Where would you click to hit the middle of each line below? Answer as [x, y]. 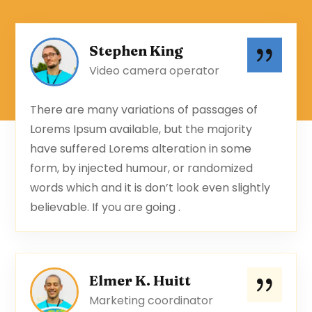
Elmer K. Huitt [140, 280]
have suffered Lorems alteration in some [141, 148]
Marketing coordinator [151, 300]
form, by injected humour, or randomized [142, 168]
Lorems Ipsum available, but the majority [141, 129]
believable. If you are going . [106, 207]
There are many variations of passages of [144, 109]
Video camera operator [155, 70]
